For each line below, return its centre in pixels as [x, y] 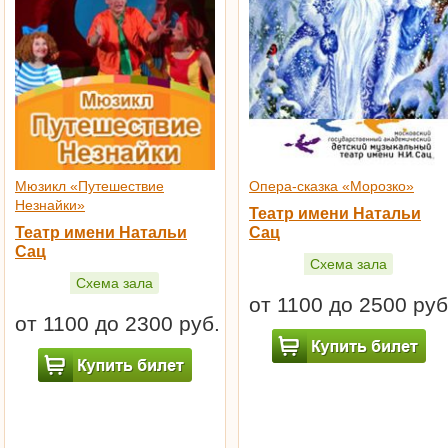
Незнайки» [50, 205]
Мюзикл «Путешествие [89, 186]
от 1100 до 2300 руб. [117, 323]
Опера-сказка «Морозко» [331, 186]
